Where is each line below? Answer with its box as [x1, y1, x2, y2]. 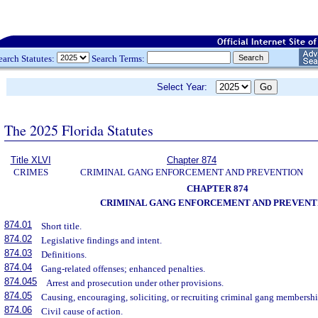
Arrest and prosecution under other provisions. [46, 278, 224, 289]
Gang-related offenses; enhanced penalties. [41, 263, 206, 275]
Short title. [41, 221, 82, 232]
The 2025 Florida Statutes [4, 120, 153, 140]
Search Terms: [89, 53, 147, 64]
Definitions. [41, 249, 87, 261]
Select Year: [157, 82, 216, 92]
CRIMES [13, 167, 48, 177]
